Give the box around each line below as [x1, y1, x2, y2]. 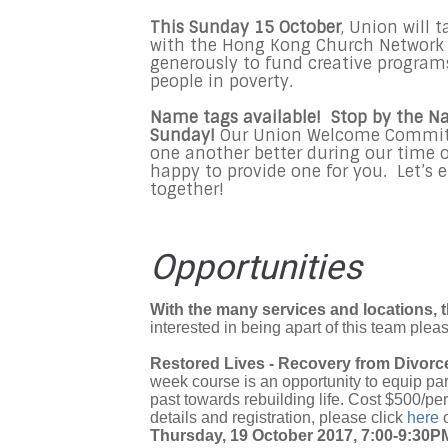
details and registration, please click [150, 409, 407, 427]
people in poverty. [150, 71, 298, 93]
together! [150, 179, 224, 201]
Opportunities [150, 242, 362, 294]
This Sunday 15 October [150, 17, 341, 39]
